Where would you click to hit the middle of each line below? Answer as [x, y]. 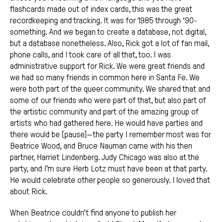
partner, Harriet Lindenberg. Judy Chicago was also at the [105, 158]
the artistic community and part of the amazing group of [104, 112]
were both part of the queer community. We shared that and [110, 89]
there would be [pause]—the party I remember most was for [110, 135]
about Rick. [29, 192]
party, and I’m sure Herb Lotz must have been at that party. [109, 169]
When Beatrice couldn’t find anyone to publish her [93, 213]
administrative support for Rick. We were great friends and [107, 66]
